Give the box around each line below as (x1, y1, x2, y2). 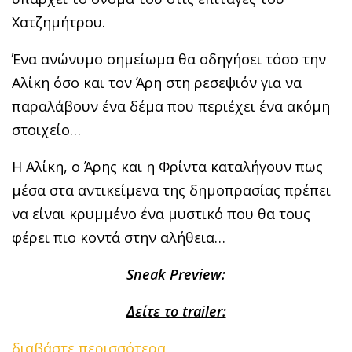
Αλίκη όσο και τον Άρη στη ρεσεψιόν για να (12, 72, 302, 92)
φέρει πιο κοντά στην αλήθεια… (12, 227, 225, 247)
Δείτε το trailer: (126, 301, 226, 321)
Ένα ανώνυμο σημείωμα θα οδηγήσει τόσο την (12, 49, 326, 68)
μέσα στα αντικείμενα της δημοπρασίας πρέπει (12, 180, 331, 200)
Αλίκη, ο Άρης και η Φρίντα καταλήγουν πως (22, 156, 323, 176)
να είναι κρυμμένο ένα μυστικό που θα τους (12, 203, 310, 223)
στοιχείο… (12, 119, 81, 139)
